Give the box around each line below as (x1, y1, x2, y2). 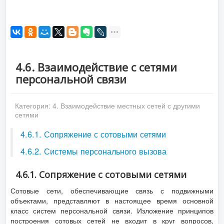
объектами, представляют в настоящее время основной (10, 195, 213, 205)
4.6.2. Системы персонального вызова (20, 145, 166, 157)
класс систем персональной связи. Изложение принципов (10, 205, 213, 215)
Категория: (15, 100, 52, 110)
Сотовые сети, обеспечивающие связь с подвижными (10, 185, 213, 195)
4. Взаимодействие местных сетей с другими (52, 100, 200, 110)
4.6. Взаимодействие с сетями (15, 59, 177, 74)
